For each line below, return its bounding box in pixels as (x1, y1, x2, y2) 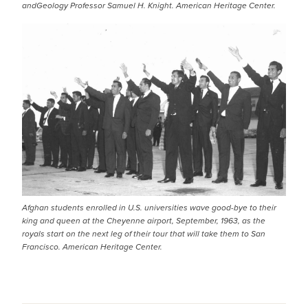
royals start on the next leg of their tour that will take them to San (22, 228, 265, 241)
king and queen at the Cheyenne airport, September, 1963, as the (22, 214, 265, 228)
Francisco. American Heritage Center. (22, 241, 162, 254)
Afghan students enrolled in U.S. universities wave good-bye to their (22, 201, 276, 214)
